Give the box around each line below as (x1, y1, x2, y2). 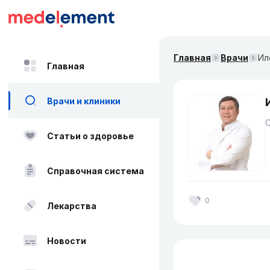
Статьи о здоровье (47, 130, 134, 141)
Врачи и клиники (47, 95, 121, 106)
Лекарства (47, 200, 96, 211)
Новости (47, 235, 86, 246)
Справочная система (47, 165, 144, 176)
